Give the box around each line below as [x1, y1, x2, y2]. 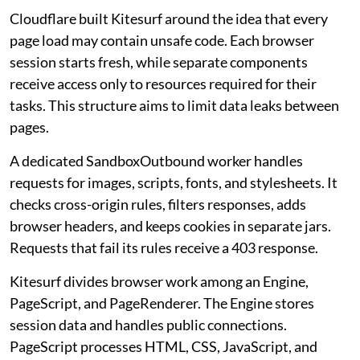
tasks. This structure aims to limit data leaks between [10, 96, 339, 115]
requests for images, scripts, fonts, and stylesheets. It [10, 174, 337, 192]
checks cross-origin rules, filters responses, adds [10, 195, 306, 214]
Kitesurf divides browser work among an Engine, [10, 272, 309, 291]
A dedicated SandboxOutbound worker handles [10, 152, 303, 170]
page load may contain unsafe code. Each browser [10, 31, 314, 50]
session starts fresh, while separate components [10, 53, 308, 72]
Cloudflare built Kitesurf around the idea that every [10, 10, 328, 28]
